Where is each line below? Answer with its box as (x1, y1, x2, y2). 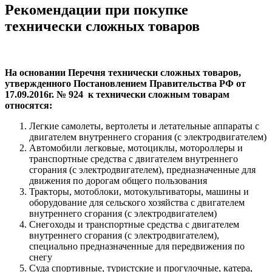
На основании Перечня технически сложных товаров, (5, 67, 241, 78)
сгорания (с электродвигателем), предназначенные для (29, 164, 256, 175)
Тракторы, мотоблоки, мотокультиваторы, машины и (29, 186, 249, 197)
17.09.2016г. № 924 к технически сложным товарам (5, 89, 229, 100)
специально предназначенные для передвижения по (29, 240, 245, 251)
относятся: (5, 100, 52, 110)
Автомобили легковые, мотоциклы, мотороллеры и (29, 142, 243, 153)
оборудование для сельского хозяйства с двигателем (29, 197, 245, 208)
